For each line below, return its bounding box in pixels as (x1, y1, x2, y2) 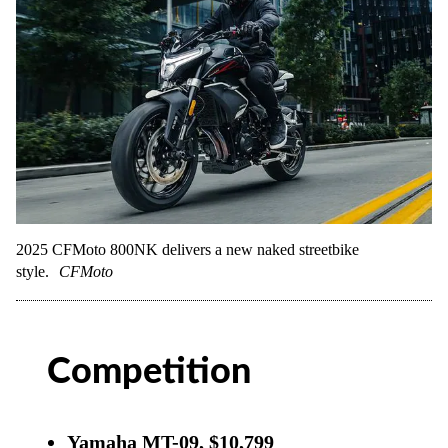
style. (16, 262, 49, 280)
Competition (47, 353, 252, 390)
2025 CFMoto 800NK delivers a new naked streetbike (16, 240, 359, 258)
